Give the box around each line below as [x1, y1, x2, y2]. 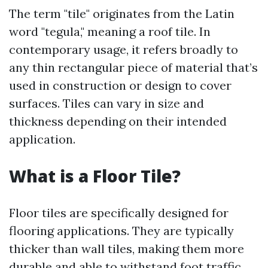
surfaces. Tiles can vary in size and [9, 96, 204, 111]
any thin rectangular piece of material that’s [9, 60, 258, 75]
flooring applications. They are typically [9, 223, 234, 238]
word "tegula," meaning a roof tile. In [9, 24, 211, 39]
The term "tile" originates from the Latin [9, 6, 234, 21]
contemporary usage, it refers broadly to [9, 42, 238, 57]
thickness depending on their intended [9, 114, 227, 129]
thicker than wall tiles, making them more [9, 241, 244, 256]
